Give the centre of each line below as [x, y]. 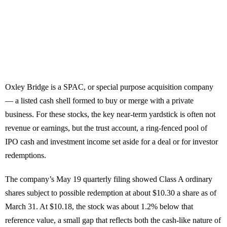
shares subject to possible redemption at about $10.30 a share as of [111, 193]
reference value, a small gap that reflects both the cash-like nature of [113, 220]
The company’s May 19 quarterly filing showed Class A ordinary [109, 179]
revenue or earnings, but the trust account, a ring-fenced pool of [106, 128]
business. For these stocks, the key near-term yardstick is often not [110, 115]
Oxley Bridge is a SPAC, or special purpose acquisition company [109, 87]
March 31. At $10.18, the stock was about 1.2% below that [99, 207]
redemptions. [26, 156]
